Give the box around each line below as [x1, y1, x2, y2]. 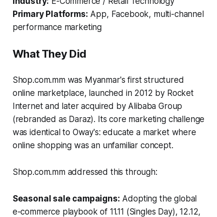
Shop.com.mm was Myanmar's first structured [12, 75, 184, 85]
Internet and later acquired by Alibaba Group [12, 101, 183, 111]
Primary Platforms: [12, 9, 88, 19]
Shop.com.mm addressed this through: [12, 167, 157, 177]
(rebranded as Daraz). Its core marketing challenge [12, 114, 205, 124]
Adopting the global [120, 193, 197, 203]
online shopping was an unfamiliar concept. [12, 140, 173, 150]
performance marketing [12, 22, 102, 32]
